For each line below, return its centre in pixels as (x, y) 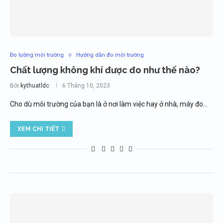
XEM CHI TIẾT (38, 129)
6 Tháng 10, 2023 (86, 86)
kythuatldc (35, 86)
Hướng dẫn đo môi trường (110, 55)
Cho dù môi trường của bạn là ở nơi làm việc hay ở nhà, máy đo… (109, 104)
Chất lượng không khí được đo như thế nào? (105, 70)
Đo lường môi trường (37, 55)
